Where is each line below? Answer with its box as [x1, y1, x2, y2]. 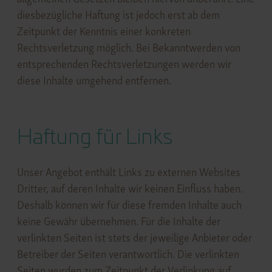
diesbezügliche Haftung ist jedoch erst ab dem [16, 8, 220, 22]
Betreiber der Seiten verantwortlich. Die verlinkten [16, 247, 239, 262]
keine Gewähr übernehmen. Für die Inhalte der [16, 214, 220, 229]
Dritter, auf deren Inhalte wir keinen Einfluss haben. [16, 182, 243, 196]
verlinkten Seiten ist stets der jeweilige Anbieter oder [16, 231, 252, 245]
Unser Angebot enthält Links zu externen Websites [16, 165, 240, 180]
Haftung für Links [16, 127, 172, 149]
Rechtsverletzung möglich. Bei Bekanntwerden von [16, 41, 240, 55]
